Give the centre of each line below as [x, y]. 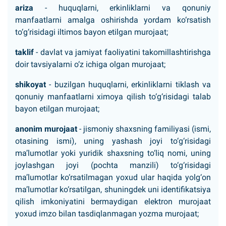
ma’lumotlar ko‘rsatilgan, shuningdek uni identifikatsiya [113, 189]
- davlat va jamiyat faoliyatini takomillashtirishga [122, 52]
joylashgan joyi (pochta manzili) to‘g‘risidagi [113, 165]
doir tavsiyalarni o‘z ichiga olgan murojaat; [90, 64]
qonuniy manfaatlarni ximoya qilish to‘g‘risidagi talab [113, 97]
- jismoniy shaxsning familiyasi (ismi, [144, 129]
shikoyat [31, 84]
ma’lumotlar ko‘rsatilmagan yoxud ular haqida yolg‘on [113, 177]
